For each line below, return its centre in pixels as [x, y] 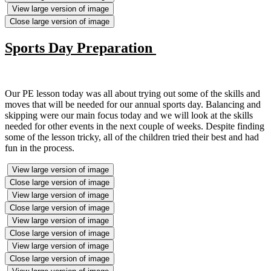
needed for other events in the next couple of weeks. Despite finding [135, 126]
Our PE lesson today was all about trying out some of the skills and [132, 94]
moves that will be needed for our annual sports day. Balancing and [133, 105]
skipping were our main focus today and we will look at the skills [129, 116]
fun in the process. [41, 148]
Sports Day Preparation [80, 47]
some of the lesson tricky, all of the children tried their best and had [132, 137]
